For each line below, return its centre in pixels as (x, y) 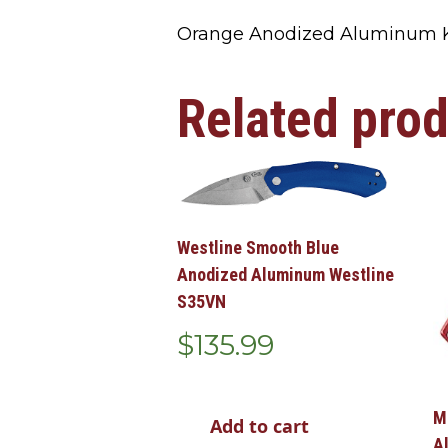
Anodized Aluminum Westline (285, 275)
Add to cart (259, 426)
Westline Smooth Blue (258, 248)
